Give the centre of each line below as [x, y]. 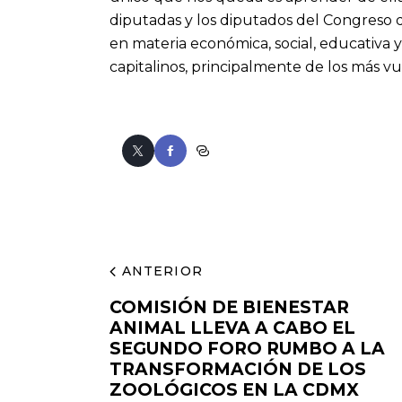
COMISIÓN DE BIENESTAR [229, 308]
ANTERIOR [162, 271]
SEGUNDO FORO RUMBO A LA [247, 349]
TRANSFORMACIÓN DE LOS [238, 370]
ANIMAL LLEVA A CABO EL [232, 328]
